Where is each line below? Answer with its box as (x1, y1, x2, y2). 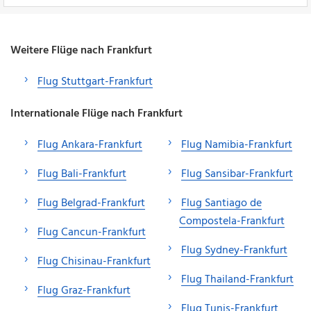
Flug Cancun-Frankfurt (37, 223, 146, 242)
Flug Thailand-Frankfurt (181, 270, 294, 289)
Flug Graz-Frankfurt (37, 281, 131, 300)
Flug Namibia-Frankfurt (181, 135, 292, 154)
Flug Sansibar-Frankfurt (181, 165, 293, 183)
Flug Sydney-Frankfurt (181, 241, 287, 260)
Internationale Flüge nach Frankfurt (10, 104, 183, 123)
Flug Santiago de (181, 194, 262, 212)
